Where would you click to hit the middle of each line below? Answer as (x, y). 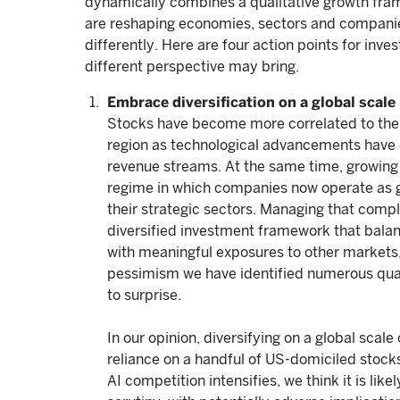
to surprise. (144, 295)
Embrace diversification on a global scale (251, 102)
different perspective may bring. (192, 67)
